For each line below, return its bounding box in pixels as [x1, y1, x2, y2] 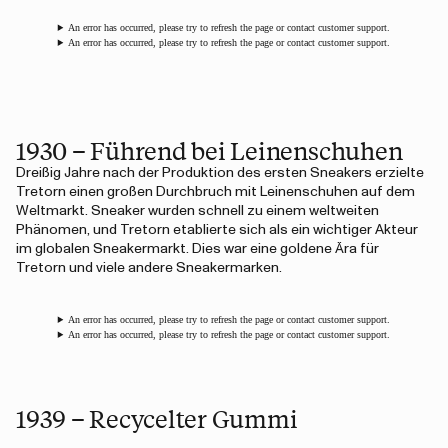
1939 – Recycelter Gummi [16, 402, 298, 434]
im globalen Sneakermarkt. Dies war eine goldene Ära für [16, 242, 379, 256]
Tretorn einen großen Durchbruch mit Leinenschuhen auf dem [16, 185, 415, 199]
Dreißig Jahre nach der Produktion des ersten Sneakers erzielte [16, 166, 424, 180]
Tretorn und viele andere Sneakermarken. [16, 261, 282, 275]
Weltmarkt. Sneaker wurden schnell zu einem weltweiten [16, 204, 379, 218]
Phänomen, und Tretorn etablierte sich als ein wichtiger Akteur [16, 223, 418, 237]
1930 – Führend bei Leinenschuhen [16, 134, 403, 166]
